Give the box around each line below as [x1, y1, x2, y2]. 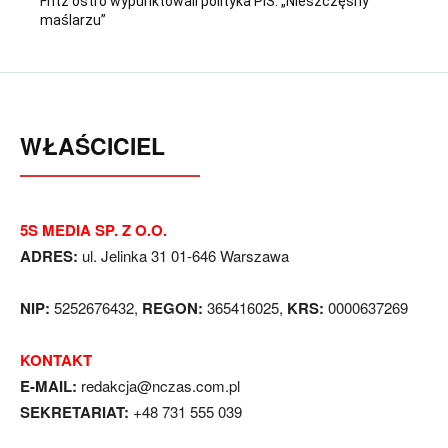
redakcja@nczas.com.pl [81, 374, 240, 396]
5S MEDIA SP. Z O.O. [20, 218, 167, 241]
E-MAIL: [20, 374, 77, 397]
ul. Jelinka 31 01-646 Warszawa [78, 244, 289, 266]
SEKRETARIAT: [20, 400, 129, 423]
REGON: [142, 296, 203, 319]
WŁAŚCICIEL [20, 128, 165, 162]
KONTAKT [20, 348, 92, 371]
